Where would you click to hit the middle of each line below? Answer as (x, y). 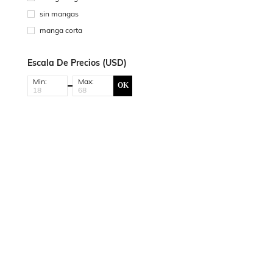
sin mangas (59, 13)
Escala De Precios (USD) (77, 62)
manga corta (61, 30)
